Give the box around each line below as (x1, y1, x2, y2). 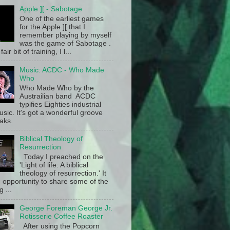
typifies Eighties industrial (20, 100, 102, 108)
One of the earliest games (20, 14, 104, 23)
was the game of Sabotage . (20, 39, 111, 47)
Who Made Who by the (20, 84, 94, 92)
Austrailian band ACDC (20, 92, 96, 100)
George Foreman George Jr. (20, 204, 113, 212)
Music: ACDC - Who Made (20, 66, 105, 74)
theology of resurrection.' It (20, 169, 107, 178)
